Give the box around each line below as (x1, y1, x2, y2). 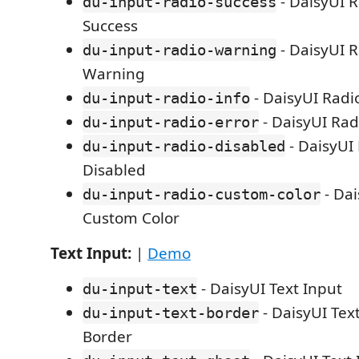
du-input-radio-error (83, 113, 259, 131)
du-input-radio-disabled (83, 137, 285, 155)
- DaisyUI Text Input (197, 278, 342, 299)
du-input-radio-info (83, 89, 250, 107)
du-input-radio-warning (83, 41, 276, 58)
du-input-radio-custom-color (83, 185, 321, 203)
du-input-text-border (83, 304, 259, 321)
